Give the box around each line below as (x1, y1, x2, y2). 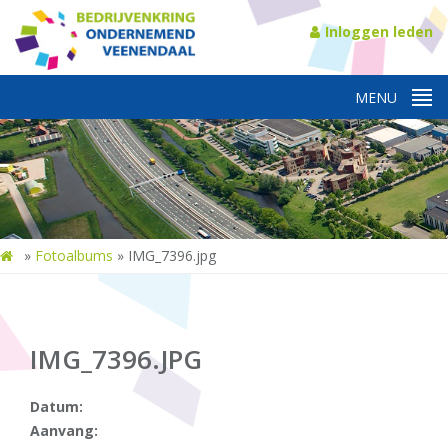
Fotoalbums (35, 246, 113, 265)
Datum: (30, 397, 83, 416)
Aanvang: (30, 421, 98, 440)
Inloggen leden (325, 22, 433, 41)
